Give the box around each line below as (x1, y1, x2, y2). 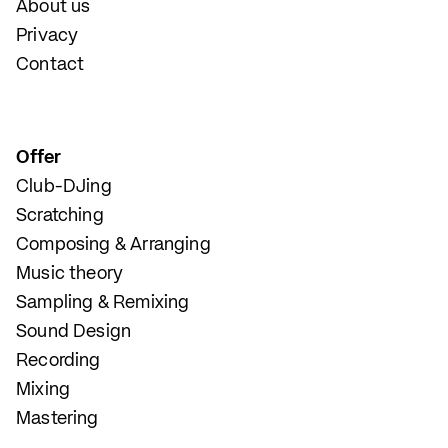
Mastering (16, 410, 99, 428)
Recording (16, 352, 101, 370)
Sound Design (16, 323, 132, 341)
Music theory (16, 265, 124, 283)
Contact (16, 56, 85, 74)
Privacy (16, 27, 79, 45)
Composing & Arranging (16, 236, 211, 254)
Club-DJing (16, 178, 112, 196)
